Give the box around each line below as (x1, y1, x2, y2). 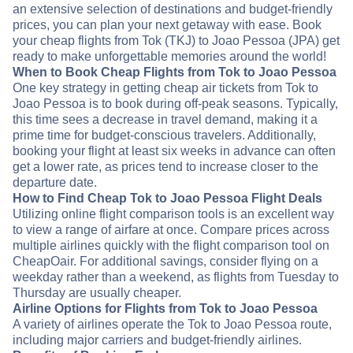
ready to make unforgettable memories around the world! (13, 50, 326, 64)
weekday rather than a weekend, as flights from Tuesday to (13, 270, 339, 284)
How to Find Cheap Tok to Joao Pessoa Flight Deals (13, 191, 322, 206)
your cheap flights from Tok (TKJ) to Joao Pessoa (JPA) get (13, 34, 340, 48)
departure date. (13, 176, 97, 190)
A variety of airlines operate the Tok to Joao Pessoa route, (13, 318, 332, 332)
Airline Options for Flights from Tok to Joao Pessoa (13, 302, 318, 316)
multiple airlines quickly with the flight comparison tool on (13, 239, 329, 253)
